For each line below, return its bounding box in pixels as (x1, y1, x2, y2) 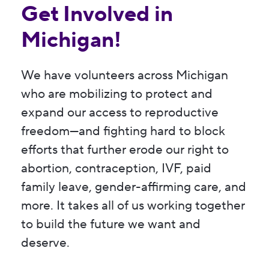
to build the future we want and (21, 216, 201, 233)
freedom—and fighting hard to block (21, 123, 225, 140)
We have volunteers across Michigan (21, 67, 228, 84)
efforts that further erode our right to (21, 142, 229, 159)
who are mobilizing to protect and (21, 86, 213, 103)
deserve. (21, 235, 70, 252)
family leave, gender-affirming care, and (21, 179, 246, 196)
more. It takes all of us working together (21, 198, 245, 214)
